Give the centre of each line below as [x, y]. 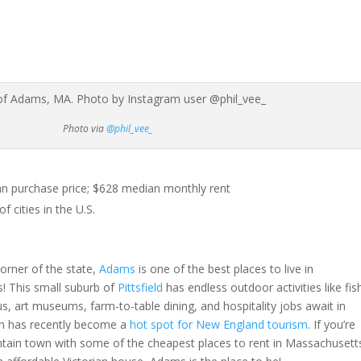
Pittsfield [140, 288]
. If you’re [331, 325]
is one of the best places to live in [224, 269]
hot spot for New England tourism [218, 325]
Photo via [85, 129]
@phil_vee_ [130, 129]
